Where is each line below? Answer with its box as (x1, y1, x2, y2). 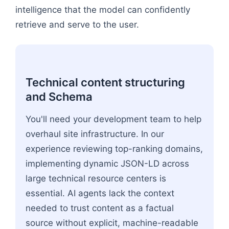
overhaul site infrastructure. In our (26, 128, 164, 139)
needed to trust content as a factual (26, 202, 174, 213)
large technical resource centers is (26, 173, 166, 184)
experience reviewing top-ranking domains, (26, 143, 203, 154)
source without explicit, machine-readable (26, 217, 198, 228)
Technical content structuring (26, 75, 185, 89)
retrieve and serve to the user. (15, 19, 139, 30)
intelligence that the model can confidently (15, 4, 190, 15)
